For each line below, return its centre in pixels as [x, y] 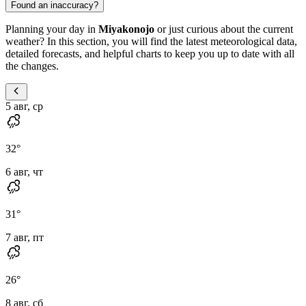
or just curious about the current [224, 29]
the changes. [32, 66]
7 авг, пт [25, 237]
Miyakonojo [126, 29]
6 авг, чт [24, 171]
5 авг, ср [24, 106]
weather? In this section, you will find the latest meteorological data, [151, 41]
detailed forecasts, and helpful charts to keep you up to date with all [150, 53]
